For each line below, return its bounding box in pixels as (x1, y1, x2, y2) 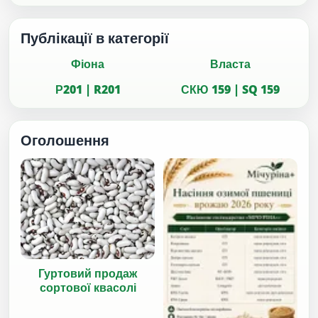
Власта (210, 55, 251, 72)
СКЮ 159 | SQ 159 (181, 81, 280, 97)
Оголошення (21, 130, 109, 150)
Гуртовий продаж (38, 265, 137, 282)
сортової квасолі (39, 280, 136, 296)
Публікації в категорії (21, 28, 169, 48)
